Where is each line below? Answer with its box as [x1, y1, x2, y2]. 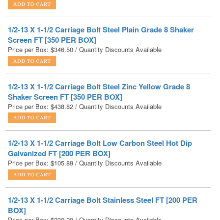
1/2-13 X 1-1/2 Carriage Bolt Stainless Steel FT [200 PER [8, 167, 197, 178]
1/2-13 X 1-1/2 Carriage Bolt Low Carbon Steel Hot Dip [8, 110, 192, 122]
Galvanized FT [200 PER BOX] [8, 121, 110, 132]
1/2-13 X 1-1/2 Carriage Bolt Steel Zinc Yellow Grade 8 [8, 54, 190, 65]
